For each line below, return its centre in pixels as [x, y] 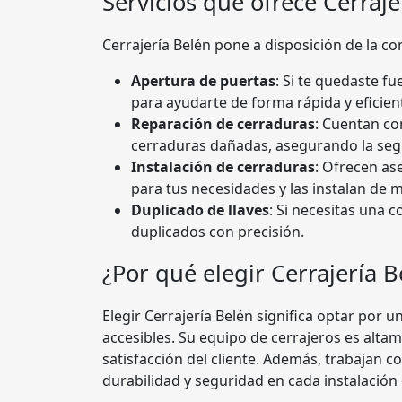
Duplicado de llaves [200, 210]
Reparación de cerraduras [223, 124]
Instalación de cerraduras [223, 167]
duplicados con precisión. [218, 232]
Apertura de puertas [203, 81]
